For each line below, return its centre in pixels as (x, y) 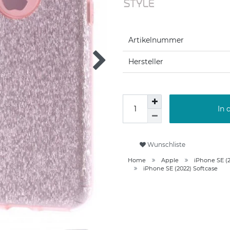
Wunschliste (166, 144)
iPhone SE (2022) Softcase (180, 169)
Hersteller (146, 62)
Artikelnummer (156, 40)
